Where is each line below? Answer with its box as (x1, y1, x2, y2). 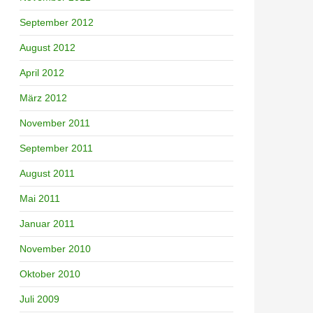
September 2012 (20, 16, 94, 28)
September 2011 (20, 142, 93, 154)
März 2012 (20, 92, 67, 103)
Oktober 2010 (20, 268, 80, 279)
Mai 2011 (20, 192, 60, 204)
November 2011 (20, 117, 90, 129)
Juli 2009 (20, 293, 59, 305)
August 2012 (20, 41, 75, 53)
